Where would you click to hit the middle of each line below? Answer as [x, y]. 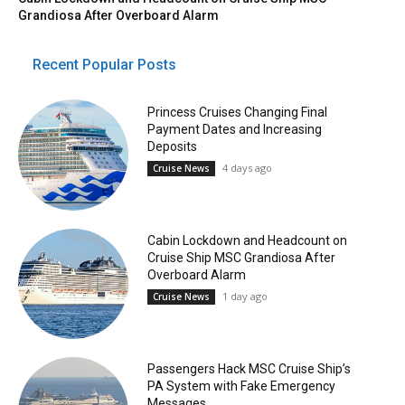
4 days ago [247, 167]
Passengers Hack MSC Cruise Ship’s [249, 369]
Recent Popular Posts [104, 65]
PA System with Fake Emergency [241, 386]
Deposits [172, 146]
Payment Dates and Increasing [234, 129]
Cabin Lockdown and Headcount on [247, 240]
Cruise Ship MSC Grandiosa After [241, 257]
